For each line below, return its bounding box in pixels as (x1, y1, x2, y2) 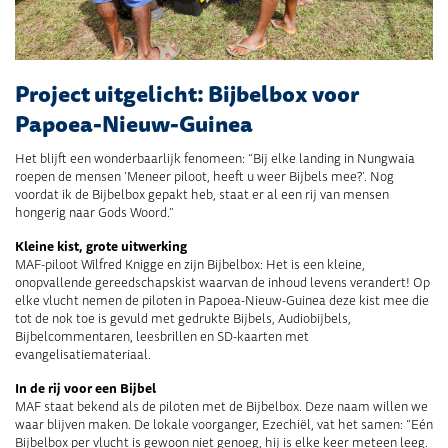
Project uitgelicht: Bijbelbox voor (15, 79, 359, 111)
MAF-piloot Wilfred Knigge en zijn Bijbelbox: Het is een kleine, (15, 255, 365, 274)
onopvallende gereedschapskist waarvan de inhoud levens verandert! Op (15, 273, 430, 292)
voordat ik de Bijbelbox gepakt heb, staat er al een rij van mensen (15, 185, 389, 204)
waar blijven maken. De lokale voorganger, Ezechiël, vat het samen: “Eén (15, 415, 433, 434)
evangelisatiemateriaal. (15, 345, 151, 364)
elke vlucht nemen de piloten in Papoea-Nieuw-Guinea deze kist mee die (15, 291, 429, 310)
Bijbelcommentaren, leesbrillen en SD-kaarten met (15, 327, 309, 346)
